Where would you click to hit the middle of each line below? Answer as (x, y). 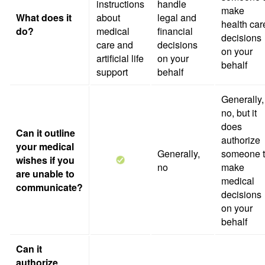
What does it (44, 17)
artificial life (120, 58)
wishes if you (45, 160)
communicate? (49, 187)
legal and (177, 17)
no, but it (239, 113)
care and (115, 45)
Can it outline (46, 133)
